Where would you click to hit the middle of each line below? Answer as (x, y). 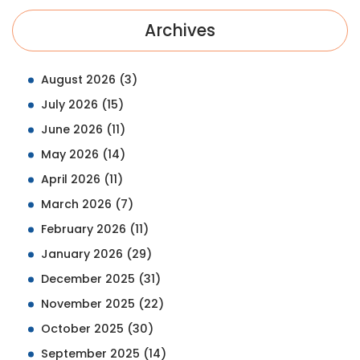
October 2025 (84, 329)
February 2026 (85, 229)
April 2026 (72, 180)
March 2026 (78, 205)
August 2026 (80, 80)
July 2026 (71, 105)
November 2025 (90, 304)
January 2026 (84, 254)
